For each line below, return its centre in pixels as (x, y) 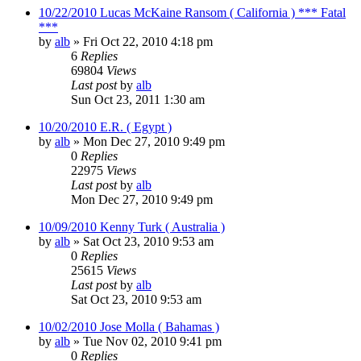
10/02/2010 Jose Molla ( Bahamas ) (129, 326)
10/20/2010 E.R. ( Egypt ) (105, 127)
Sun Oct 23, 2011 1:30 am (138, 99)
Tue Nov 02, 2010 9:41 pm (152, 341)
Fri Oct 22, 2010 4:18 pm (148, 41)
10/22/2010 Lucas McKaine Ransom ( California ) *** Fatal (192, 12)
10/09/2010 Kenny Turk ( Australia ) (132, 226)
